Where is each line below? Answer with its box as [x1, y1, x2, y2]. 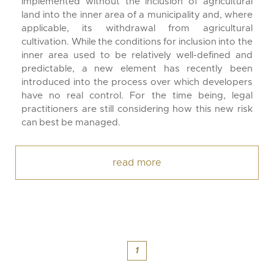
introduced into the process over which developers [21, 78, 253, 87]
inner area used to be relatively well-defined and [21, 51, 253, 60]
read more [113, 158, 161, 168]
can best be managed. [21, 118, 120, 127]
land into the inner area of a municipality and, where [21, 10, 253, 20]
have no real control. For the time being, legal [21, 91, 253, 100]
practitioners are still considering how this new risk [21, 105, 253, 114]
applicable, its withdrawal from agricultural [21, 24, 253, 33]
